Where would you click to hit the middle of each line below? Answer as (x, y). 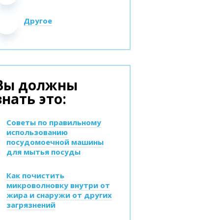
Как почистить (35, 175)
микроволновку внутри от (58, 185)
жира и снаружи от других (59, 195)
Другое (38, 21)
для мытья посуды (43, 152)
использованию (37, 132)
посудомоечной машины (55, 142)
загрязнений (31, 205)
